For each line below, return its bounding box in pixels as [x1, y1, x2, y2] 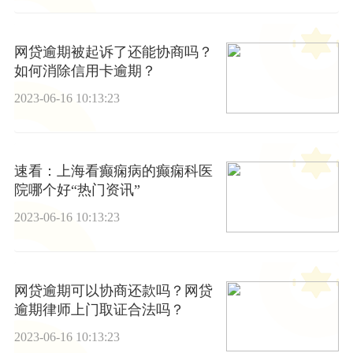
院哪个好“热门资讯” [13, 182, 140, 199]
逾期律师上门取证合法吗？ [13, 301, 184, 318]
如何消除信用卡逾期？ [13, 63, 156, 80]
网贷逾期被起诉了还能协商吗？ [13, 44, 213, 61]
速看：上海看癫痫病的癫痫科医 [13, 163, 213, 180]
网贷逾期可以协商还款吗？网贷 [13, 282, 213, 299]
